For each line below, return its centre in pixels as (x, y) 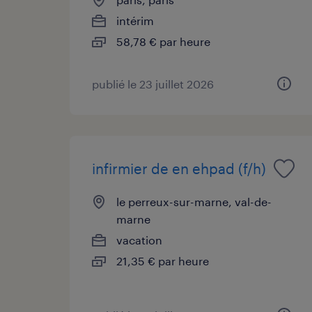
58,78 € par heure (163, 41)
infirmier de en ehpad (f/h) (179, 168)
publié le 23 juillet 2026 (153, 84)
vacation (139, 240)
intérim (135, 20)
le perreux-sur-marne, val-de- (194, 201)
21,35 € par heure (163, 260)
